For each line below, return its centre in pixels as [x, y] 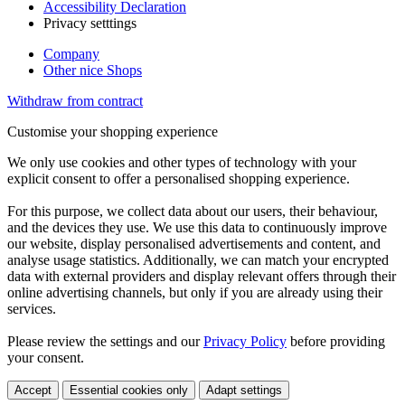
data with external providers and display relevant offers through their [202, 276]
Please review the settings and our [105, 341]
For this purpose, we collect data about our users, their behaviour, [193, 211]
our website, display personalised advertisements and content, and [194, 243]
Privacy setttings [90, 23]
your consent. [46, 357]
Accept [33, 390]
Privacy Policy [245, 341]
